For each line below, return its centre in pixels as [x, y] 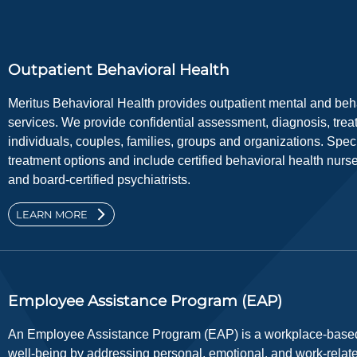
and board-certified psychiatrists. [99, 180]
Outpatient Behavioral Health [119, 70]
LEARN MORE [52, 215]
